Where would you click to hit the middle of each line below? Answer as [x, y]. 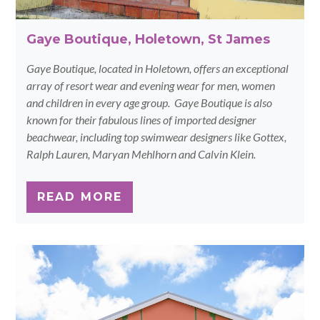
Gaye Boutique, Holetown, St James [149, 39]
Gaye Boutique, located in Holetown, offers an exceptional [158, 68]
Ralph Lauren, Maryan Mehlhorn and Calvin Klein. [141, 154]
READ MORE [80, 196]
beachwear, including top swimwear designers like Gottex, [157, 136]
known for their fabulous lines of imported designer [142, 119]
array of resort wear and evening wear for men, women [151, 85]
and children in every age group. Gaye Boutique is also [150, 102]
